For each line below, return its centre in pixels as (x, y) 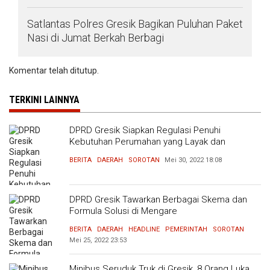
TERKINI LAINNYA (44, 100)
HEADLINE (144, 229)
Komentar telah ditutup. (54, 71)
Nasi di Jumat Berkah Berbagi (96, 38)
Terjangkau (91, 153)
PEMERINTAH (186, 229)
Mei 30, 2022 (184, 160)
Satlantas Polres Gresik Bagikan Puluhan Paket (135, 24)
